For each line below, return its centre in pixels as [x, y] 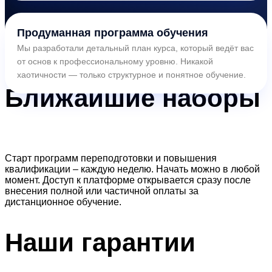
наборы [208, 98]
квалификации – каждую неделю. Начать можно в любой [132, 169]
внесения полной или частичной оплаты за [102, 191]
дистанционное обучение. [63, 202]
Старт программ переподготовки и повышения [111, 158]
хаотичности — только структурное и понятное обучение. [131, 74]
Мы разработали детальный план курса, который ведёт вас [135, 48]
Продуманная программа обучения [113, 32]
